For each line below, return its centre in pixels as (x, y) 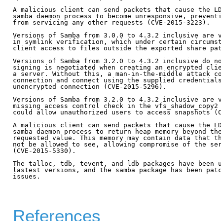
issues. (27, 176)
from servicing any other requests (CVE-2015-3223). (111, 22)
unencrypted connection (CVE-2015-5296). (90, 86)
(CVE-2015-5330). (44, 150)
